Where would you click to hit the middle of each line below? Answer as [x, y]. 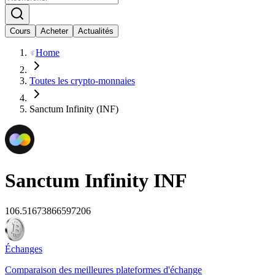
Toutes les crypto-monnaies [82, 81]
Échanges [24, 249]
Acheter [54, 31]
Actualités [96, 31]
